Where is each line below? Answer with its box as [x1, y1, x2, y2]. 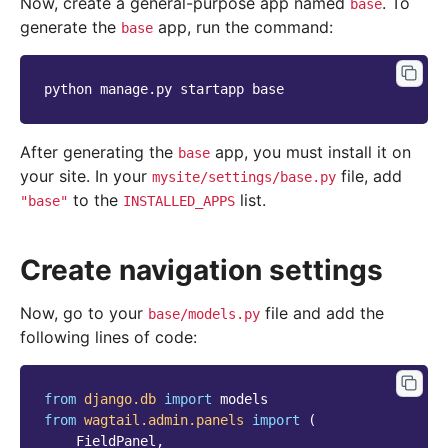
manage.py [100, 81, 172, 98]
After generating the [20, 142, 178, 163]
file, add [336, 166, 402, 187]
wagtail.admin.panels [84, 412, 244, 429]
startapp [180, 81, 244, 98]
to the [68, 190, 123, 211]
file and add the [260, 303, 384, 324]
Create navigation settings [20, 253, 383, 288]
